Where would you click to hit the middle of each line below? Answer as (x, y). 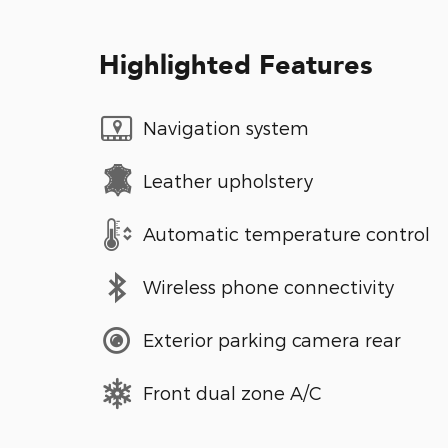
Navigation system (226, 128)
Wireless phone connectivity (268, 287)
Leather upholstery (228, 181)
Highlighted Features (236, 65)
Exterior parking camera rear (272, 340)
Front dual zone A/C (232, 393)
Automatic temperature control (286, 234)
